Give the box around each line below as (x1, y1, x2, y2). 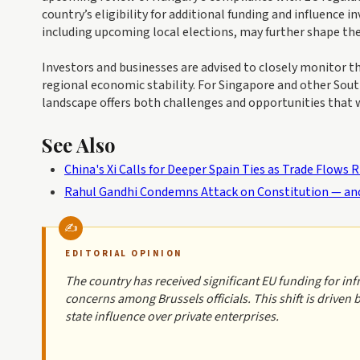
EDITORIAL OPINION (65, 247, 183, 260)
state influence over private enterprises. (65, 308, 279, 326)
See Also (42, 132, 116, 158)
